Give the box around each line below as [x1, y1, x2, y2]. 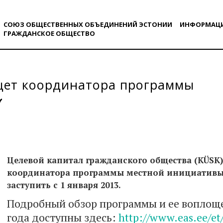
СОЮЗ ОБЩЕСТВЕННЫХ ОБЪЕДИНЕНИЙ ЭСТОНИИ [3, 20, 172, 29]
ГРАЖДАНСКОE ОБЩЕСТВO [3, 29, 95, 38]
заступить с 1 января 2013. [7, 180, 121, 191]
